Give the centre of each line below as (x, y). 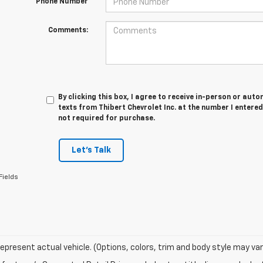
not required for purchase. (107, 119)
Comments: (68, 31)
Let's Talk (91, 150)
